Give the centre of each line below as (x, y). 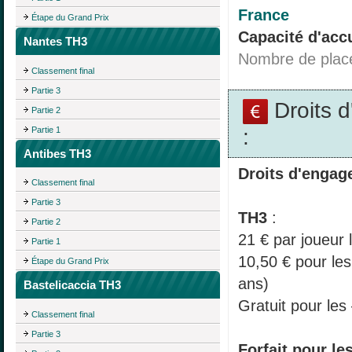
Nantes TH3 (55, 41)
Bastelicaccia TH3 (72, 285)
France (264, 15)
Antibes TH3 (57, 153)
